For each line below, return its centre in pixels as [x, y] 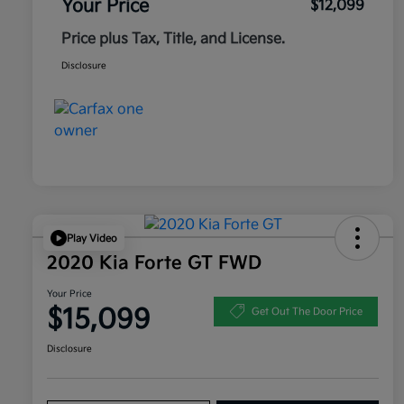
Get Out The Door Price [307, 311]
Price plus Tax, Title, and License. [173, 40]
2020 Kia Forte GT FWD [154, 264]
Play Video [92, 238]
